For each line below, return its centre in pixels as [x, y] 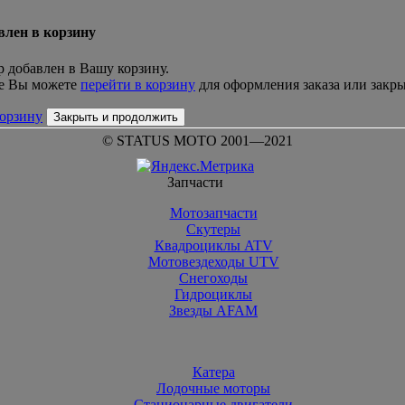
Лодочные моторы [213, 388]
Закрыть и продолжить [116, 117]
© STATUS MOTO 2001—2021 [197, 141]
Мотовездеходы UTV [213, 262]
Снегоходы [213, 278]
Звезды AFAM [213, 311]
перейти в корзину [138, 84]
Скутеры [213, 229]
